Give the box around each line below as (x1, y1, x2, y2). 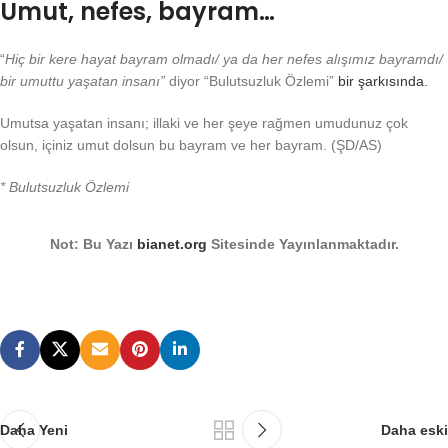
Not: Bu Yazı (49, 235, 137, 252)
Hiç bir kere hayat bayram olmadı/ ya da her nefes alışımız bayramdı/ (5, 50, 443, 67)
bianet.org (136, 235, 207, 252)
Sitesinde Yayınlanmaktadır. (206, 235, 399, 252)
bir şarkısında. (338, 72, 428, 89)
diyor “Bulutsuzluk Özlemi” (165, 72, 338, 89)
